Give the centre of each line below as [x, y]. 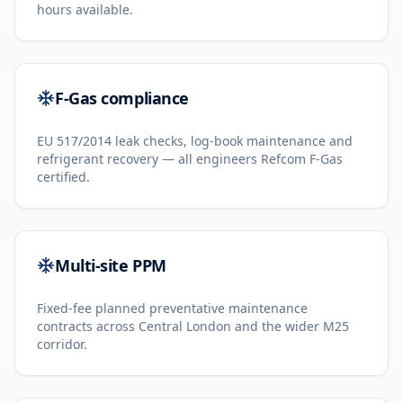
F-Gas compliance [122, 98]
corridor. [62, 344]
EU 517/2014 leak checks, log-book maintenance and [195, 141]
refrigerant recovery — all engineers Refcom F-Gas [190, 159]
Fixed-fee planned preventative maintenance [172, 308]
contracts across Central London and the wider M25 [193, 326]
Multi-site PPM [111, 265]
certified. [63, 177]
